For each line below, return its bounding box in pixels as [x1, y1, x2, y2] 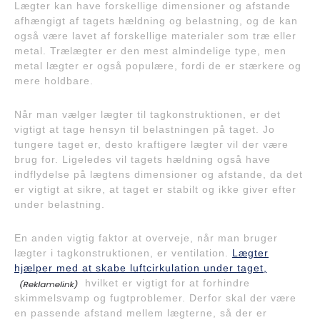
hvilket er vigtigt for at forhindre [81, 277, 250, 289]
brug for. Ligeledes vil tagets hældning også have [14, 154, 271, 166]
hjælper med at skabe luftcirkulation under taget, [14, 262, 267, 274]
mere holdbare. [14, 75, 94, 87]
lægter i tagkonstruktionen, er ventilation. [14, 247, 232, 259]
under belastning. [14, 199, 105, 211]
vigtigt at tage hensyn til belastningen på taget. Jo [14, 124, 275, 136]
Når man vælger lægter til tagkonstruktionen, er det [14, 109, 281, 121]
